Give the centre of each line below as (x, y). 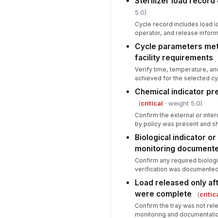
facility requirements (174, 57)
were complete (163, 194)
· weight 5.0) (182, 103)
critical (152, 103)
